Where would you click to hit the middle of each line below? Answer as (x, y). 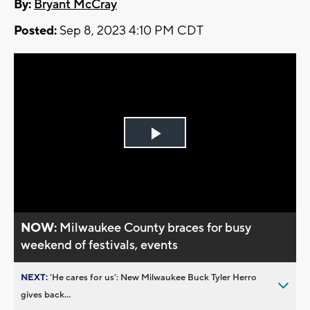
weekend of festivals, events (100, 245)
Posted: (35, 31)
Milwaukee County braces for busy (156, 228)
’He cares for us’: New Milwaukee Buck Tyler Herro (153, 277)
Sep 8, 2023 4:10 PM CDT (130, 31)
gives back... (46, 294)
